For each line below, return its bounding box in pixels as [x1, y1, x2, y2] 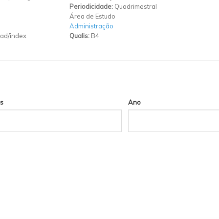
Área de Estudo [69, 12, 115, 20]
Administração [69, 22, 113, 30]
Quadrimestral [114, 2, 157, 10]
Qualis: [69, 31, 91, 40]
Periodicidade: [69, 2, 114, 10]
